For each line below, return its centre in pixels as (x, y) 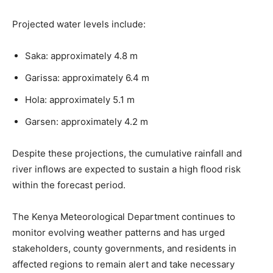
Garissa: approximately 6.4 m (87, 77)
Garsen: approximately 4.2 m (87, 121)
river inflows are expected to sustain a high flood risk (126, 169)
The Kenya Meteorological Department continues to (124, 216)
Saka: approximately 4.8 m (81, 55)
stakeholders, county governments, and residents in (124, 248)
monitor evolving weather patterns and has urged (119, 232)
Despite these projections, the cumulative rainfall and (127, 153)
